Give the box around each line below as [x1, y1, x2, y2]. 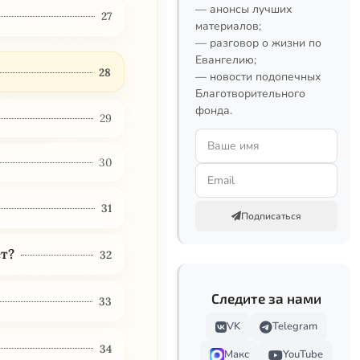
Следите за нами [211, 290, 321, 306]
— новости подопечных [195, 69, 321, 84]
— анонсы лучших [195, 2, 292, 17]
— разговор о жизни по [195, 35, 321, 51]
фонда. [195, 103, 232, 118]
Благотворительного [195, 86, 305, 101]
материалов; [195, 18, 261, 34]
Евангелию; [195, 52, 256, 67]
